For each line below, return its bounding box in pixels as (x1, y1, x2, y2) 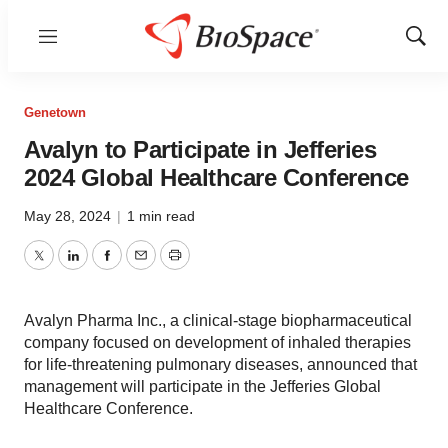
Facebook (105, 258, 177, 276)
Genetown (24, 105, 86, 120)
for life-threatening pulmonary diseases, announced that (24, 356, 417, 373)
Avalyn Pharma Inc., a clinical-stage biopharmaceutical (24, 312, 412, 329)
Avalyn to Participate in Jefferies (24, 136, 376, 163)
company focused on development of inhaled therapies (24, 334, 411, 351)
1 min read (127, 208, 195, 224)
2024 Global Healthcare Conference (24, 164, 409, 191)
